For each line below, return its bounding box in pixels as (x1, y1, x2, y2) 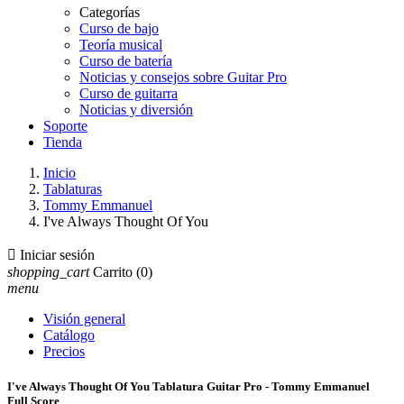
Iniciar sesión (20, 247, 95, 262)
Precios (43, 344, 85, 359)
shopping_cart (7, 264, 89, 280)
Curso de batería (79, 53, 172, 69)
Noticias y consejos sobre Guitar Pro (79, 69, 287, 85)
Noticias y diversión (79, 102, 193, 117)
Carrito (93, 264, 133, 280)
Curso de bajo (79, 21, 159, 36)
